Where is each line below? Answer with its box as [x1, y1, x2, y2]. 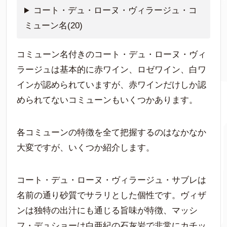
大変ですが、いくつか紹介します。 [17, 143, 155, 153]
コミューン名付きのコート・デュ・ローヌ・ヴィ [17, 50, 206, 60]
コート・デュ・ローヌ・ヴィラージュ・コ [33, 6, 198, 16]
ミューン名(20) [24, 21, 83, 31]
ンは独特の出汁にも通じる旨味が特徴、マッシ [17, 206, 198, 216]
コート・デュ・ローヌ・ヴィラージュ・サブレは [17, 175, 206, 185]
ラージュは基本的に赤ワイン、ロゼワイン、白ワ [17, 65, 206, 75]
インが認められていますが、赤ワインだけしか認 [17, 80, 206, 90]
